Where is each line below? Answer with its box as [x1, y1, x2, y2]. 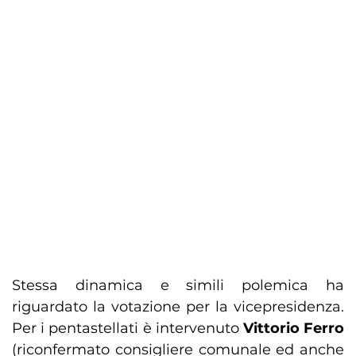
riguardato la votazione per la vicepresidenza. [12, 298, 344, 316]
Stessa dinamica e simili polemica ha [12, 277, 344, 295]
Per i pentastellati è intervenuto [12, 319, 243, 338]
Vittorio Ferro [242, 319, 345, 338]
